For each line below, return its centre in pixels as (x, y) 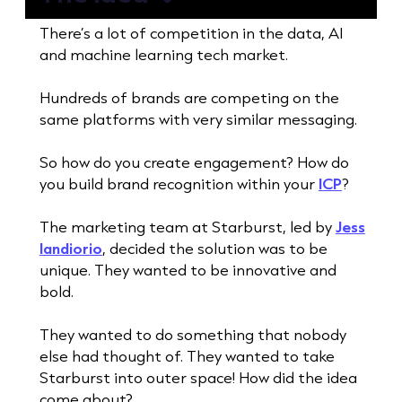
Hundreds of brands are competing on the (189, 98)
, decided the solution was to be (214, 249)
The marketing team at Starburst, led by (187, 227)
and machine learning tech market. (163, 55)
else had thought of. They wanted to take (187, 356)
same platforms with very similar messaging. (198, 119)
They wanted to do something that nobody (192, 335)
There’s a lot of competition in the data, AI (191, 33)
